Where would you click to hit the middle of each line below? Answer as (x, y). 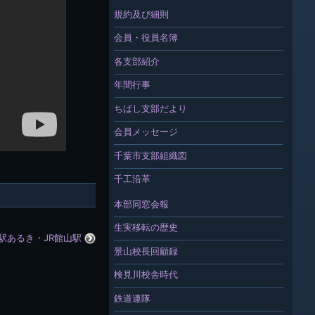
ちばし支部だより (150, 108)
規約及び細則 (141, 14)
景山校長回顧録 (146, 251)
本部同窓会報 (141, 204)
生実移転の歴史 (146, 227)
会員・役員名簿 (146, 38)
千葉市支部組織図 (150, 155)
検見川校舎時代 (146, 275)
